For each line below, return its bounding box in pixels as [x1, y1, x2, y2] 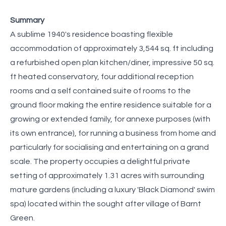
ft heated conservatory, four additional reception [10, 72, 194, 81]
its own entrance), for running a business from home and [10, 129, 216, 137]
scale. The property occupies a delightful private [10, 157, 190, 165]
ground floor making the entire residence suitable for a [10, 100, 211, 109]
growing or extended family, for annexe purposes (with [10, 115, 210, 123]
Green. [10, 213, 35, 222]
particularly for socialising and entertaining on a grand [10, 143, 209, 151]
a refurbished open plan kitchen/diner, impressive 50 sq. [10, 58, 214, 67]
